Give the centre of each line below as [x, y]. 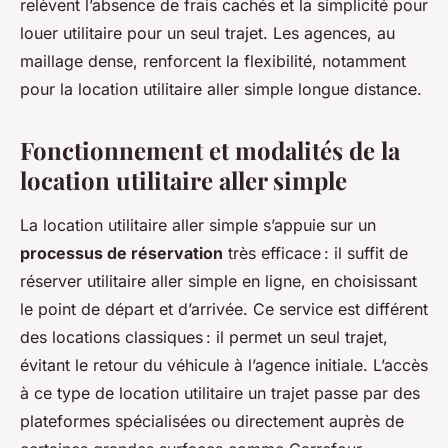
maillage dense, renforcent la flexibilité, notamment [213, 61]
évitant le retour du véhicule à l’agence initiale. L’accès [224, 365]
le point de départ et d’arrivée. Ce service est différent [224, 309]
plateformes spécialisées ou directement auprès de [212, 421]
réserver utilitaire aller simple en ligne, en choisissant [218, 281]
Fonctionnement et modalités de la [210, 150]
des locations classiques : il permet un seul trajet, [204, 337]
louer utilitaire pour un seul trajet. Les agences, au [207, 33]
